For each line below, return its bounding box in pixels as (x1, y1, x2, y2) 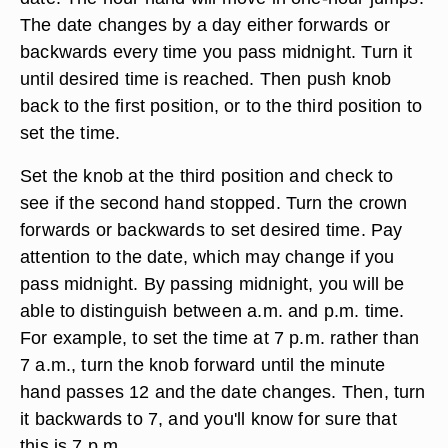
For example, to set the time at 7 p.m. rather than (20, 327, 420, 348)
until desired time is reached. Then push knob (20, 68, 392, 89)
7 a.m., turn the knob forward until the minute (20, 354, 386, 375)
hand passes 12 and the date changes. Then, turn (20, 381, 426, 402)
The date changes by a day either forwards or (20, 14, 391, 35)
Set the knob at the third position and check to (20, 165, 394, 186)
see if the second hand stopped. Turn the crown (20, 192, 408, 213)
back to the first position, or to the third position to (20, 95, 423, 116)
